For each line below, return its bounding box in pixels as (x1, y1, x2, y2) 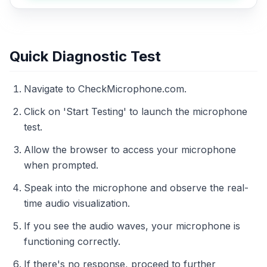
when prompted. (24, 159, 98, 171)
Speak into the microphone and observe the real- (24, 182, 249, 194)
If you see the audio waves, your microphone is (24, 220, 240, 232)
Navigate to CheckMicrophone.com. (24, 83, 187, 95)
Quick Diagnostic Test (10, 48, 161, 65)
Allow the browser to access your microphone (24, 144, 236, 156)
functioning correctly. (24, 235, 120, 247)
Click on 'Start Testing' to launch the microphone (24, 105, 247, 117)
